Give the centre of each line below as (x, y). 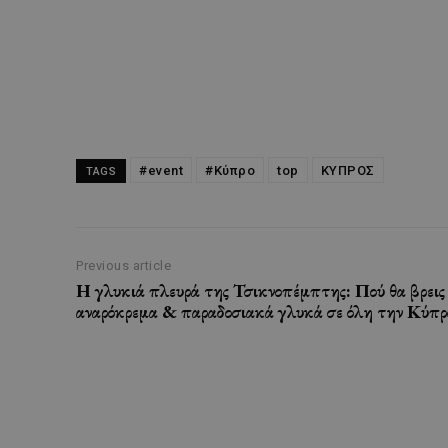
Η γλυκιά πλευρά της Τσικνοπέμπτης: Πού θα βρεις (260, 291)
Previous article (123, 266)
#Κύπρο (230, 171)
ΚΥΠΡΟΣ (347, 171)
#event (161, 171)
